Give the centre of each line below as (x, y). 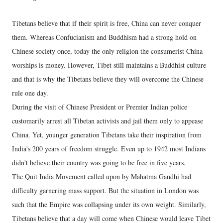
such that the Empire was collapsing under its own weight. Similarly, (109, 204)
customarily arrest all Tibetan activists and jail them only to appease (108, 120)
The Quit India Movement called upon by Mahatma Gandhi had (102, 176)
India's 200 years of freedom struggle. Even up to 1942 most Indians (109, 148)
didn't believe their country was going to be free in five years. (99, 162)
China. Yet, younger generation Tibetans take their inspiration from (107, 134)
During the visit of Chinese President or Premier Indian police (100, 107)
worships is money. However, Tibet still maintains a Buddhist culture (109, 65)
